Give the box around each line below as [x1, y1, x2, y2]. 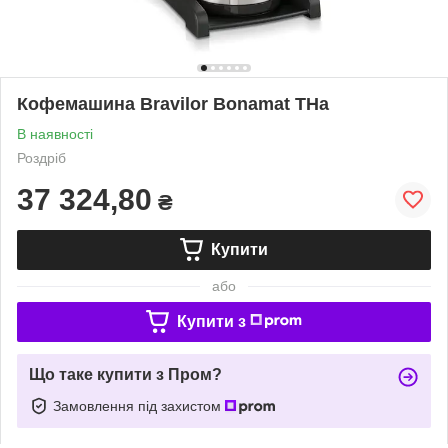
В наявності [17, 125, 93, 142]
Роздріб [17, 149, 66, 166]
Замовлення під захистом [53, 397, 225, 414]
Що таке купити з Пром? [29, 365, 222, 383]
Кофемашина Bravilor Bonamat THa [17, 93, 329, 114]
